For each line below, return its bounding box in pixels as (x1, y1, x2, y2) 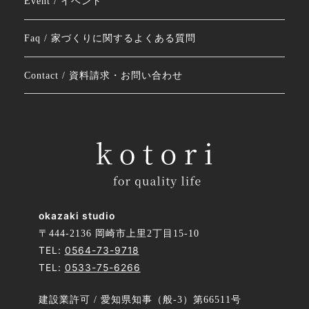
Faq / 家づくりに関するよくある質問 (23, 32, 196, 43)
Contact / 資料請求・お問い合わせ (23, 70, 183, 81)
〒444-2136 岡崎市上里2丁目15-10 (38, 228, 199, 239)
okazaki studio (38, 210, 115, 222)
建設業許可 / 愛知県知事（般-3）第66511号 (38, 294, 241, 305)
